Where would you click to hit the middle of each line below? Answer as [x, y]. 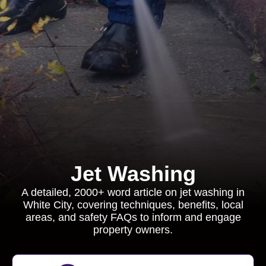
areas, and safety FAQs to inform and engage [133, 217]
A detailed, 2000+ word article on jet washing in [133, 192]
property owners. [133, 230]
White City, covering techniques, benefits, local [133, 205]
